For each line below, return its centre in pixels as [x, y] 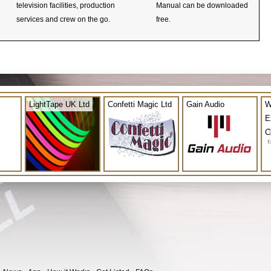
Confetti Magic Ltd [140, 104]
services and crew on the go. [63, 19]
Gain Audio [205, 104]
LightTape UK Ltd [59, 104]
